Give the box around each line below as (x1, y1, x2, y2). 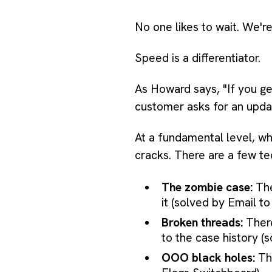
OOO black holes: (161, 250, 255, 265)
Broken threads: (161, 214, 243, 230)
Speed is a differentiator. (135, 50, 260, 66)
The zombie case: (161, 179, 253, 195)
